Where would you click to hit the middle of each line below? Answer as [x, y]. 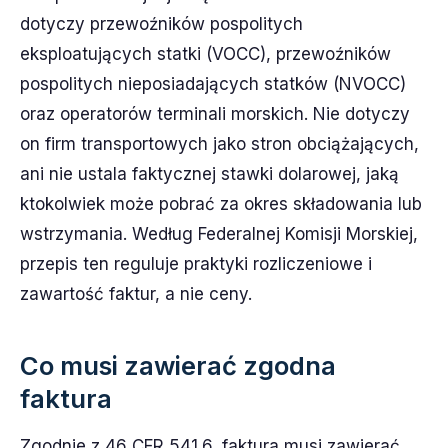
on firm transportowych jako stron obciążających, [219, 143]
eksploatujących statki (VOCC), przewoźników [205, 53]
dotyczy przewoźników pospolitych [161, 23]
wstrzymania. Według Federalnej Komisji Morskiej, [219, 233]
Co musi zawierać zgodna [178, 365]
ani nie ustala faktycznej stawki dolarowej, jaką [209, 173]
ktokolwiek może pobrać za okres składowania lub [221, 203]
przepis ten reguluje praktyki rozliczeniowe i [196, 263]
